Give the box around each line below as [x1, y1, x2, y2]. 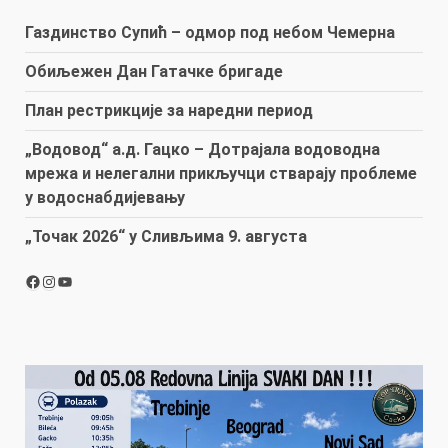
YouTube [56, 270, 121, 290]
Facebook [24, 270, 98, 290]
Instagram [40, 270, 118, 290]
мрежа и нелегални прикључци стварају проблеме [25, 163, 417, 183]
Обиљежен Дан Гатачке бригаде [25, 61, 283, 81]
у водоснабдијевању [25, 187, 185, 207]
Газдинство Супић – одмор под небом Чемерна [25, 22, 395, 42]
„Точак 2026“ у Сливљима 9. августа [25, 226, 307, 246]
